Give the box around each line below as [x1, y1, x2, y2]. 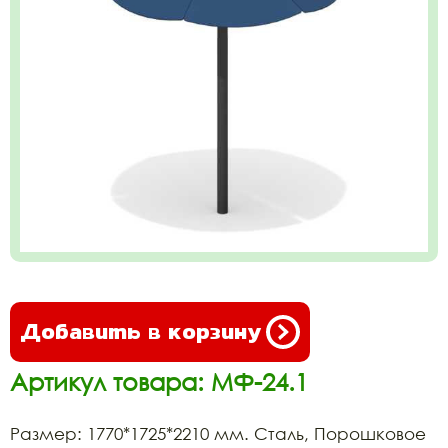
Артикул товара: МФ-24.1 [10, 366, 308, 396]
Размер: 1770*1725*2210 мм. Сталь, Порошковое [10, 422, 426, 444]
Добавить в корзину [20, 314, 261, 348]
